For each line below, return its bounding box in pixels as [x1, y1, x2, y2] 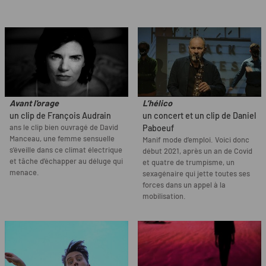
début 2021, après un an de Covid [142, 146, 252, 156]
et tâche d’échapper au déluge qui [9, 156, 123, 166]
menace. [9, 167, 39, 178]
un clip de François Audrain [9, 110, 111, 121]
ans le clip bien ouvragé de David [9, 122, 118, 132]
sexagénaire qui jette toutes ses [142, 169, 250, 179]
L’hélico [142, 98, 172, 109]
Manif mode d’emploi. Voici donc [142, 135, 249, 145]
